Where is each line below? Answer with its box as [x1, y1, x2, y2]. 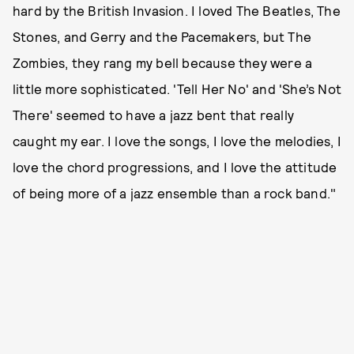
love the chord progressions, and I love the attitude [13, 159, 337, 175]
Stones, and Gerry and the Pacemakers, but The [13, 28, 312, 45]
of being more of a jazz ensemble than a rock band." [13, 185, 337, 201]
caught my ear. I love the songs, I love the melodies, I [13, 133, 342, 149]
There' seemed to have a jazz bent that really [13, 107, 295, 123]
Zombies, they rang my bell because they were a [13, 55, 313, 71]
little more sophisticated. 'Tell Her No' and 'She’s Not [13, 81, 342, 97]
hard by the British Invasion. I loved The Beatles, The [13, 2, 341, 19]
